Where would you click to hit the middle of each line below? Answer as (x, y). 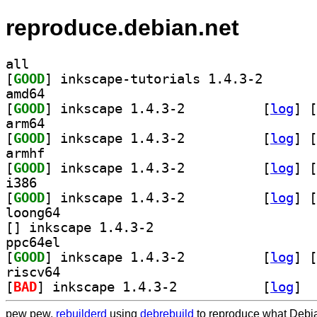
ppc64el (33, 242)
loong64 (33, 212)
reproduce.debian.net (122, 28)
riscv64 (33, 272)
